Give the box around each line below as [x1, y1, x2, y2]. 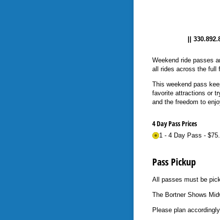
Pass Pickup [152, 155, 196, 169]
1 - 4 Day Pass [159, 131, 202, 139]
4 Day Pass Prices [152, 118, 197, 128]
